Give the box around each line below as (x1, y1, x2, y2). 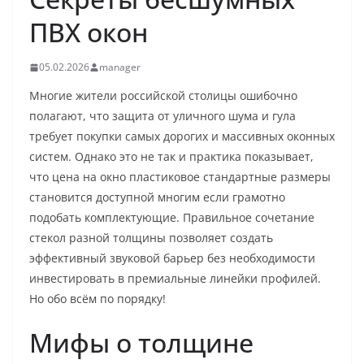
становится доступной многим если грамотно (29, 189, 285, 205)
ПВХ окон (29, 15, 148, 50)
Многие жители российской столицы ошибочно (29, 88, 297, 103)
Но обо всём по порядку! (29, 291, 166, 306)
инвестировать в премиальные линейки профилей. (29, 271, 321, 286)
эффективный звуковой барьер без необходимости (29, 250, 315, 266)
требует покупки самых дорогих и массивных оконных (29, 128, 335, 144)
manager (99, 60, 141, 74)
